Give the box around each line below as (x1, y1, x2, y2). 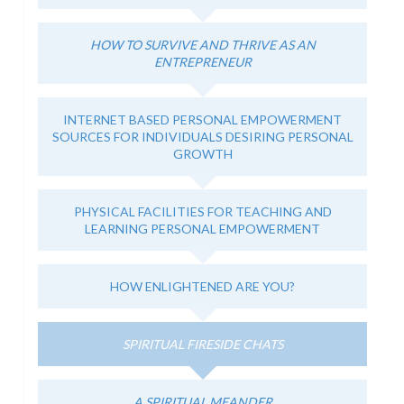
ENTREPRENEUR (153, 54, 252, 69)
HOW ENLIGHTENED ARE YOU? (110, 279, 295, 294)
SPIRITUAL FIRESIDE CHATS (122, 336, 283, 352)
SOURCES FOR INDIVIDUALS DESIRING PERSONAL (51, 129, 353, 144)
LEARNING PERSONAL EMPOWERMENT (85, 221, 320, 236)
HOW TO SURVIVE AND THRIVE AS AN (89, 37, 316, 52)
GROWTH (172, 146, 233, 161)
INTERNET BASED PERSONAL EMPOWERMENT (63, 112, 342, 127)
